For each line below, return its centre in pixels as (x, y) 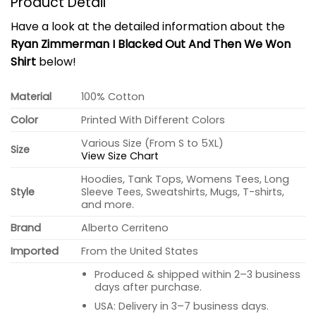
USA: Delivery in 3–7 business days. (181, 306)
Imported (35, 251)
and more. (108, 205)
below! (56, 62)
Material (31, 97)
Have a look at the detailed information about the (148, 27)
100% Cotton (113, 97)
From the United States (140, 251)
